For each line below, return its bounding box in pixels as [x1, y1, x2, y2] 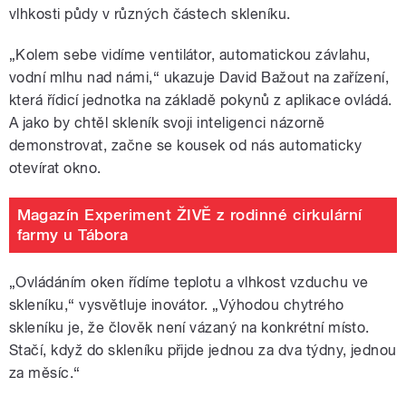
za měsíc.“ [9, 363, 81, 382]
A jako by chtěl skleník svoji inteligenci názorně [9, 113, 325, 131]
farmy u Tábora [16, 226, 129, 245]
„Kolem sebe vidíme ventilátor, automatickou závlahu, [9, 45, 371, 63]
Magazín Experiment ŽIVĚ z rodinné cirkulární [16, 206, 362, 225]
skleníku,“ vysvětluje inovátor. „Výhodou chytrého [9, 295, 344, 314]
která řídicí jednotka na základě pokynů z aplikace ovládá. [9, 91, 392, 109]
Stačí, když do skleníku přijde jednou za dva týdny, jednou [9, 341, 397, 359]
